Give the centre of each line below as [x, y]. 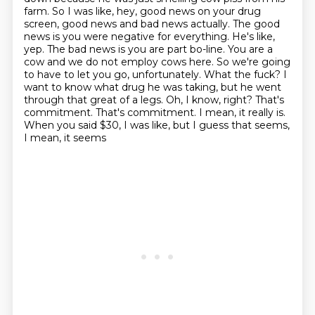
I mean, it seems [65, 138]
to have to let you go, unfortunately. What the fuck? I [155, 75]
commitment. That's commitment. [111, 112]
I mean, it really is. [242, 112]
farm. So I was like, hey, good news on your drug [142, 11]
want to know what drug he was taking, [122, 87]
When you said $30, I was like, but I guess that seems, [156, 125]
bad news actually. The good [210, 24]
